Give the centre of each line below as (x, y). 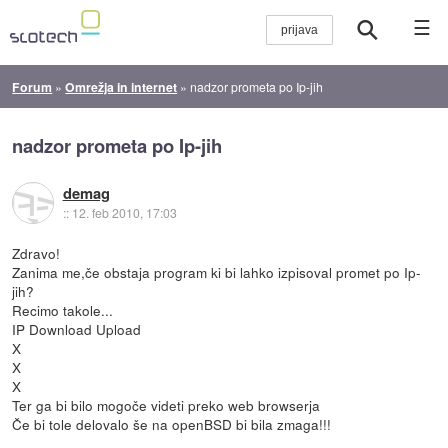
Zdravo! (36, 252)
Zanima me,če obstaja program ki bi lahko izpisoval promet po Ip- (217, 271)
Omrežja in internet (121, 86)
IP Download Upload (77, 328)
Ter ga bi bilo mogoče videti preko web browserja (166, 404)
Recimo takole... (63, 309)
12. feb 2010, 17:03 (124, 213)
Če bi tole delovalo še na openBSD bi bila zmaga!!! (172, 423)
